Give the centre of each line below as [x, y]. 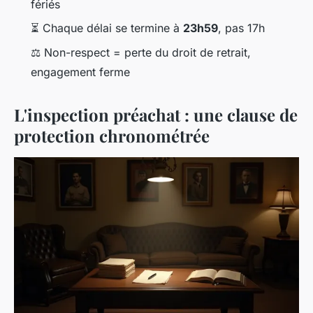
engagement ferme [80, 72]
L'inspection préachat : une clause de [156, 114]
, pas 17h [241, 28]
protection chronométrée [112, 135]
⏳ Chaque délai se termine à [107, 28]
